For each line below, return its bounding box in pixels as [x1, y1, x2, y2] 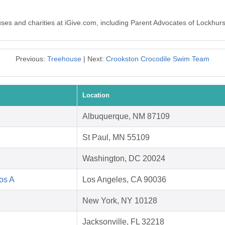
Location [82, 91, 109, 99]
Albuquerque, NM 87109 [82, 112, 170, 121]
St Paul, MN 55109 [82, 133, 150, 142]
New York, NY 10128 [82, 196, 157, 205]
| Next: [81, 55, 106, 63]
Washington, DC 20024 [82, 154, 165, 163]
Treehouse [47, 55, 81, 63]
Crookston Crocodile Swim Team [106, 55, 209, 63]
